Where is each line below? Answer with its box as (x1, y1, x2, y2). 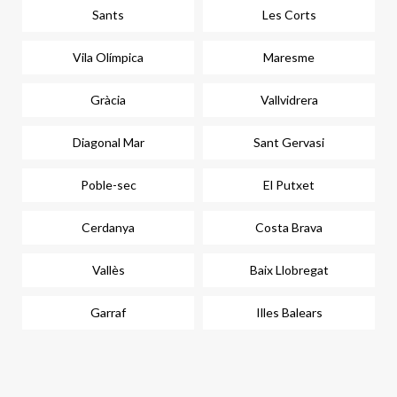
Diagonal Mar (72, 135, 144, 150)
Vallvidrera (260, 92, 318, 107)
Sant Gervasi (253, 135, 324, 150)
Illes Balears (255, 305, 323, 320)
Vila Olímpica (73, 50, 144, 65)
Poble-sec (80, 177, 136, 192)
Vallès (91, 262, 125, 277)
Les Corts (261, 7, 316, 22)
